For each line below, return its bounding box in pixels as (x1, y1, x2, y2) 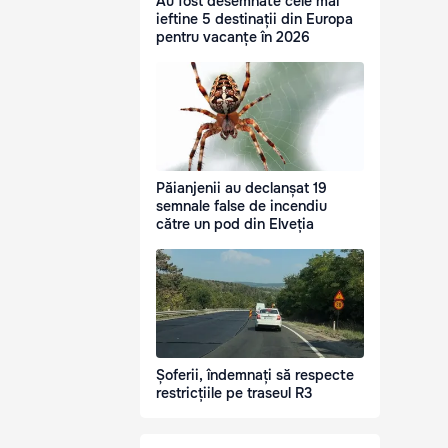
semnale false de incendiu (156, 197, 327, 216)
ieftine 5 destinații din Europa (156, 10, 353, 29)
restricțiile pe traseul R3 (156, 384, 312, 403)
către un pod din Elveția (156, 215, 314, 234)
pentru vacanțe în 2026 (156, 28, 310, 47)
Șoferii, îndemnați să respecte (156, 366, 354, 385)
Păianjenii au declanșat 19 (156, 179, 327, 198)
